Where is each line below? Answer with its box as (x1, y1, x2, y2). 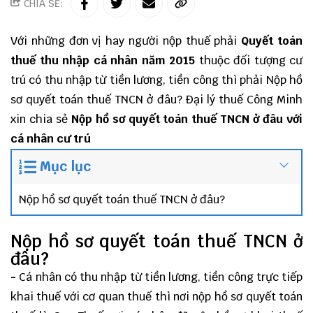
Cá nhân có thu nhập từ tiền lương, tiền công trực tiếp (16, 270, 303, 284)
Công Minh (246, 92, 303, 107)
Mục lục (39, 158, 92, 175)
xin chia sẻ (10, 112, 71, 126)
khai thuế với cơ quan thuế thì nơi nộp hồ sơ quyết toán (10, 289, 303, 304)
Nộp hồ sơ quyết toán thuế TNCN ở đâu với (71, 112, 303, 126)
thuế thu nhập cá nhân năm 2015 (10, 53, 195, 68)
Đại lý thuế (185, 92, 243, 107)
